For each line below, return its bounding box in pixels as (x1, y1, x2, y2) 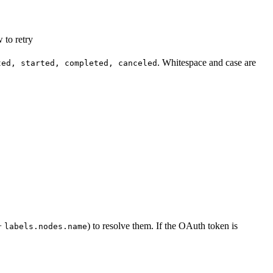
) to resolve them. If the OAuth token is (87, 221, 238, 232)
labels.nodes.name (4, 222, 87, 232)
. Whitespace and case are (157, 57, 256, 68)
